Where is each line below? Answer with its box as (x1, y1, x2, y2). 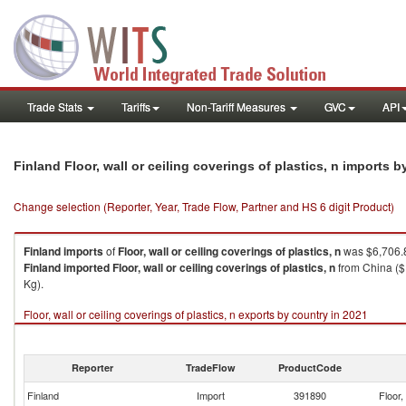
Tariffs (121, 99, 150, 114)
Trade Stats (27, 99, 85, 114)
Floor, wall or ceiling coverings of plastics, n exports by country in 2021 (24, 306, 368, 322)
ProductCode (278, 361, 342, 374)
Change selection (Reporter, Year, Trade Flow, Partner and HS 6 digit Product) (14, 198, 394, 214)
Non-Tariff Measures (187, 99, 288, 114)
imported (63, 259, 110, 275)
